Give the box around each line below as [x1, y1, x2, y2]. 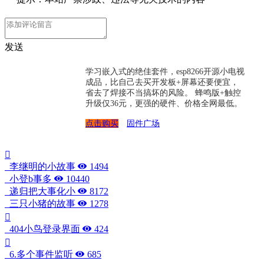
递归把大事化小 [5, 186, 78, 197]
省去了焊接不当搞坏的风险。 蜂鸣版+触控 [85, 88, 241, 98]
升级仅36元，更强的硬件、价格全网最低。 [85, 99, 242, 108]
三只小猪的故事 [5, 199, 78, 209]
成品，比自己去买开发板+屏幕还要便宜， [85, 78, 239, 87]
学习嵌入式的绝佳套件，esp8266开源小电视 [85, 67, 245, 77]
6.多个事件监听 [5, 249, 75, 260]
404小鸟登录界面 [5, 224, 82, 235]
